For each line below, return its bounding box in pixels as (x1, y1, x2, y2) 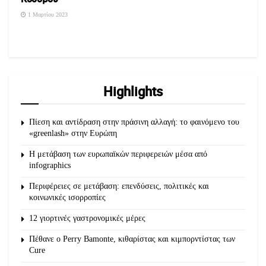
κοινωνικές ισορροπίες (29, 193, 106, 202)
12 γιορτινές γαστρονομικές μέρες (29, 214, 145, 223)
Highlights (103, 83, 163, 100)
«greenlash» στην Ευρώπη (29, 129, 117, 138)
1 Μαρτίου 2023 (26, 11, 68, 18)
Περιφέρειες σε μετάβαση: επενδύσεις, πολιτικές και (29, 182, 209, 191)
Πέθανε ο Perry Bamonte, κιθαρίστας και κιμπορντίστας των (29, 235, 235, 243)
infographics (29, 161, 71, 170)
